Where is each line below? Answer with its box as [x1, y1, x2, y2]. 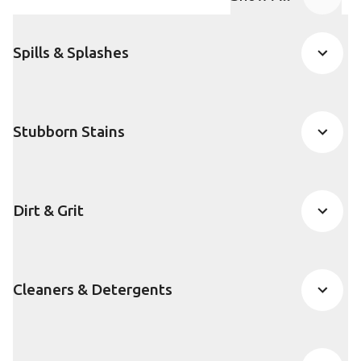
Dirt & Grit [13, 201, 84, 220]
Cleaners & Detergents [13, 280, 172, 299]
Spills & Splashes [13, 44, 129, 62]
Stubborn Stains [13, 122, 125, 141]
